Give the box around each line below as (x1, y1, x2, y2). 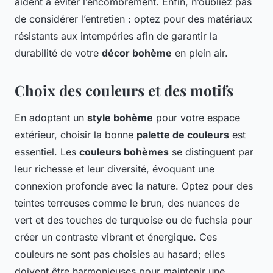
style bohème (87, 112, 153, 124)
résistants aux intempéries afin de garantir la (15, 30, 218, 43)
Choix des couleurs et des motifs (15, 80, 233, 101)
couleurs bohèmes (79, 146, 169, 158)
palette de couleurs (136, 129, 229, 141)
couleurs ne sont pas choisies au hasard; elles (15, 248, 225, 261)
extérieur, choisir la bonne (15, 129, 136, 141)
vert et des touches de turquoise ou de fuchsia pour (15, 214, 252, 227)
